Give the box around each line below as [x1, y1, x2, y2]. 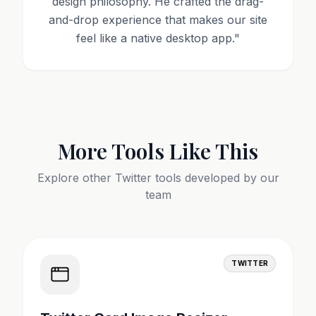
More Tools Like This [58, 137, 258, 165]
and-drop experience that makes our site [49, 13, 267, 27]
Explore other [37, 171, 115, 185]
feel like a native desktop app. [76, 31, 234, 45]
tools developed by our [151, 171, 279, 185]
